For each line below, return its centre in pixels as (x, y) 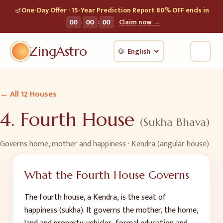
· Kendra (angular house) (167, 144)
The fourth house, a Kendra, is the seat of (95, 197)
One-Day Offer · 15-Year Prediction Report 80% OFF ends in (115, 10)
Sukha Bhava (175, 122)
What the (50, 175)
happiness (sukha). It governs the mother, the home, (111, 210)
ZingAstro (58, 51)
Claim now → (139, 22)
